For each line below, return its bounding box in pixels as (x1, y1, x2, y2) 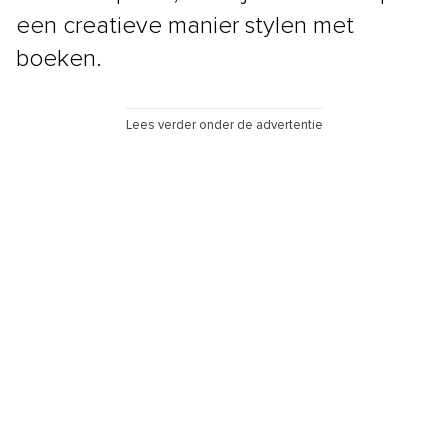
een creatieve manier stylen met (16, 13, 354, 38)
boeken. (16, 46, 102, 71)
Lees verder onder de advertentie (125, 118, 323, 132)
